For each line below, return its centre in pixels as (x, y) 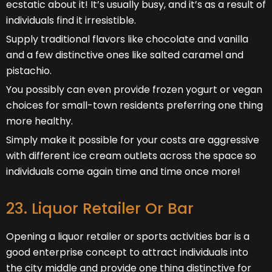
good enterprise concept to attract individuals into (127, 252)
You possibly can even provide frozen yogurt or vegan (134, 89)
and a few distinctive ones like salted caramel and (125, 55)
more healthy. (39, 121)
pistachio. (29, 70)
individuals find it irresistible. (71, 20)
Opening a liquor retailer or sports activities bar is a (128, 236)
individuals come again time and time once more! (123, 171)
